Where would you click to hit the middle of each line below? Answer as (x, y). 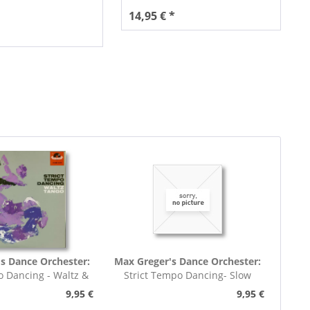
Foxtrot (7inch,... (188, 289)
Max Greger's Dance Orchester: (188, 262)
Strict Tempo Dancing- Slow (188, 275)
